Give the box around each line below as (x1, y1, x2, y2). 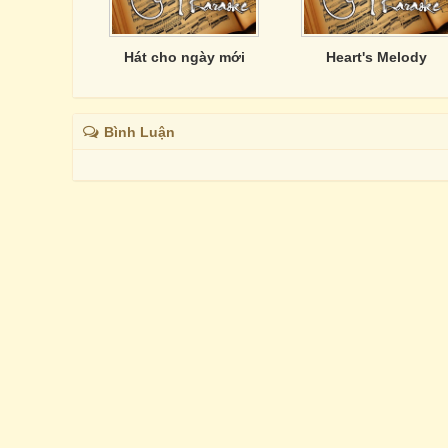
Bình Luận (104, 124, 175, 140)
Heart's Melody (325, 49, 427, 65)
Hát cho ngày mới (123, 49, 245, 65)
